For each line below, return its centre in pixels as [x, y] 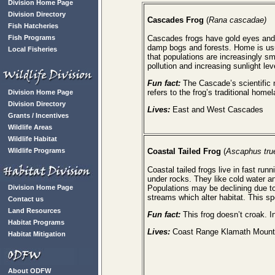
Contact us [26, 199]
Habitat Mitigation [37, 234]
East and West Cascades [218, 110]
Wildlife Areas [30, 127]
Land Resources [34, 211]
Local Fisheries [33, 49]
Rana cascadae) [238, 20]
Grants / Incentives [38, 115]
